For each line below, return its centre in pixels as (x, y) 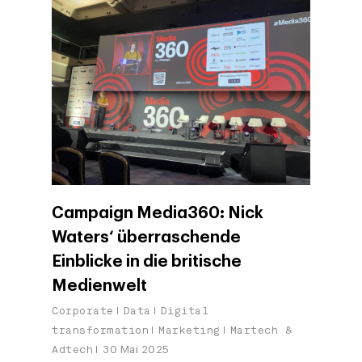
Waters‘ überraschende (146, 237)
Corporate (83, 310)
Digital (184, 310)
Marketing (189, 330)
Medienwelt (99, 286)
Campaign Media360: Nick (158, 213)
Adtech (72, 349)
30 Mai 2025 (136, 349)
